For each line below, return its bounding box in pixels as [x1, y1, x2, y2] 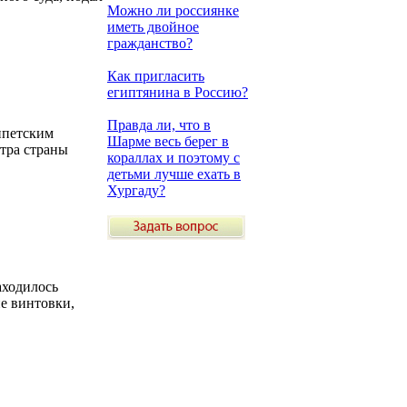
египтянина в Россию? [107, 84, 248, 100]
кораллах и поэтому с [107, 150, 240, 165]
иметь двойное [107, 19, 199, 35]
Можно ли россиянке [107, 3, 239, 18]
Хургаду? [107, 183, 165, 198]
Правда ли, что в [107, 117, 211, 133]
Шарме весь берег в [107, 134, 229, 149]
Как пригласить [107, 68, 204, 84]
